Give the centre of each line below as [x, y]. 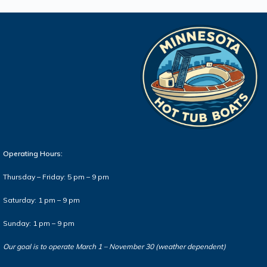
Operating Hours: [33, 153]
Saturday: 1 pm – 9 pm [41, 200]
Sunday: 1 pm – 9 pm [39, 223]
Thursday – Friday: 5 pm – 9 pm [56, 177]
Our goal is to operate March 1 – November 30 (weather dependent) [114, 246]
